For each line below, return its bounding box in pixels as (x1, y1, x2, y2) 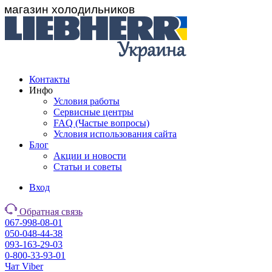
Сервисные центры (53, 107, 134, 117)
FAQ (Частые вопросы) (53, 118, 149, 128)
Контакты (29, 74, 70, 84)
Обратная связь (19, 206, 83, 217)
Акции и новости (53, 151, 126, 161)
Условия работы (53, 96, 120, 106)
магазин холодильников (4, 3, 135, 16)
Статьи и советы (53, 161, 122, 172)
